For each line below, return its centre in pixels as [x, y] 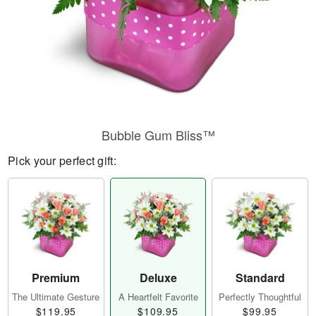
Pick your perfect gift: [62, 160]
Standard [260, 278]
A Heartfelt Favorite [158, 297]
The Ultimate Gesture [56, 297]
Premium [56, 278]
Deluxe [158, 278]
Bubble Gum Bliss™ [158, 135]
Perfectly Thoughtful [260, 297]
